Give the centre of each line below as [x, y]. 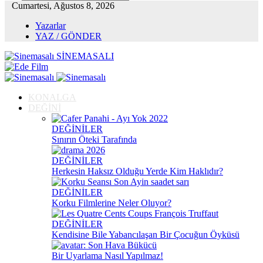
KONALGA [52, 97]
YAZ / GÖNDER [68, 36]
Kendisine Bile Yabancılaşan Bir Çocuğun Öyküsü [146, 235]
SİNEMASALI [85, 56]
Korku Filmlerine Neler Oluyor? [112, 203]
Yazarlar [50, 26]
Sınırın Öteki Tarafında [94, 139]
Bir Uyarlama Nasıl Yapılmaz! [107, 256]
